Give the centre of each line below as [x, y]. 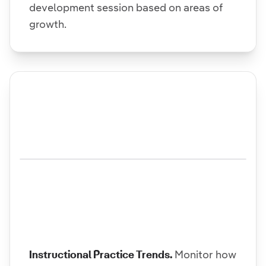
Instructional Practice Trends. [101, 254]
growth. [48, 24]
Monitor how [205, 254]
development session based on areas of [126, 7]
